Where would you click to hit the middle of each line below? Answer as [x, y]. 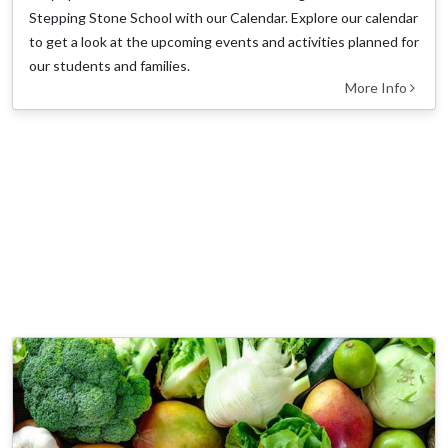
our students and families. [109, 65]
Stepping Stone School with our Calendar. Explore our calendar [223, 17]
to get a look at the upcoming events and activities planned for [224, 41]
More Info [377, 87]
